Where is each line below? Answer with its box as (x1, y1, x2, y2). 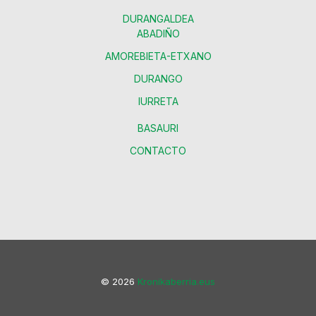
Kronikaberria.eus (138, 276, 215, 288)
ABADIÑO (136, 28, 180, 40)
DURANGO (133, 73, 183, 85)
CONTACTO (130, 145, 186, 157)
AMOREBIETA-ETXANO (104, 50, 212, 63)
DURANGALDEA (122, 13, 194, 25)
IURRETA (138, 95, 178, 108)
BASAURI (138, 122, 178, 135)
